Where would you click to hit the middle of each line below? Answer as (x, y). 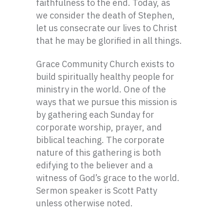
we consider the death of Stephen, (105, 15)
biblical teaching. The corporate (100, 140)
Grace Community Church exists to (105, 64)
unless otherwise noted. (84, 203)
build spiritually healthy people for (105, 77)
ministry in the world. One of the (101, 89)
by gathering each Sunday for (95, 115)
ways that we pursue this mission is (107, 102)
